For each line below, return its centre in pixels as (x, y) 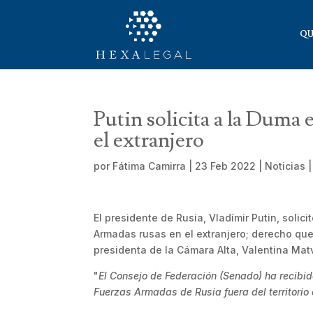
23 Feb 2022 (226, 166)
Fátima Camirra (150, 166)
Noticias (285, 166)
